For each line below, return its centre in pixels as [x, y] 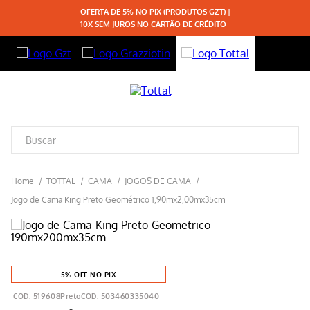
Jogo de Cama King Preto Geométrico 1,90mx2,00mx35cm [118, 200]
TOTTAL [61, 181]
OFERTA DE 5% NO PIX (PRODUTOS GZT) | [155, 12]
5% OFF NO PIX [88, 275]
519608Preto [57, 296]
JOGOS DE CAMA [158, 181]
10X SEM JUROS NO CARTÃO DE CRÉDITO [153, 24]
